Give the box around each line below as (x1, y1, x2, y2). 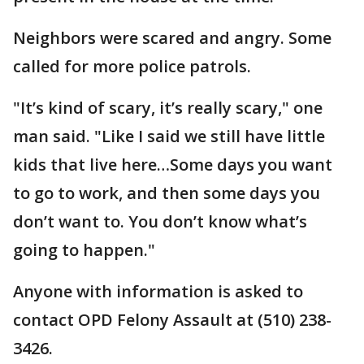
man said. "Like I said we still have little (13, 125, 325, 147)
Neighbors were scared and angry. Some (13, 27, 331, 49)
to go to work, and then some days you (13, 182, 320, 204)
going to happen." (13, 239, 155, 261)
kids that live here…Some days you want (13, 154, 332, 175)
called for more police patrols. (13, 55, 251, 77)
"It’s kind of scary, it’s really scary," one (13, 97, 323, 119)
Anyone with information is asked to (13, 280, 303, 302)
